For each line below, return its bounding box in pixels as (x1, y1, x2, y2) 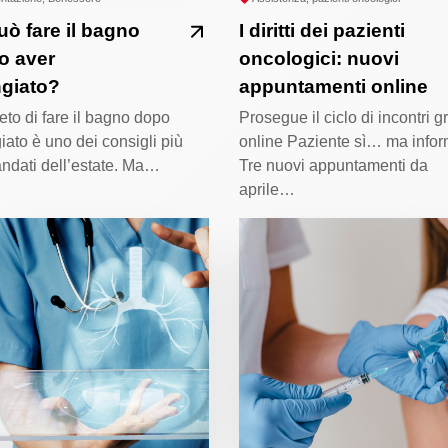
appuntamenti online (239, 76, 428, 98)
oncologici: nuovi (239, 48, 399, 70)
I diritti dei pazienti (239, 20, 405, 42)
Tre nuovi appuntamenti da (239, 157, 428, 175)
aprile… (239, 181, 295, 199)
